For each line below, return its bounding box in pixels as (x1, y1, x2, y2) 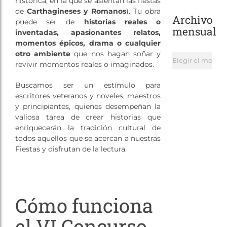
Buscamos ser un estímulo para (15, 81, 161, 90)
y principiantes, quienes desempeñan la (15, 102, 161, 111)
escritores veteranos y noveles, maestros (15, 91, 161, 101)
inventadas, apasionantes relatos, (15, 28, 161, 37)
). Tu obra (126, 7, 161, 16)
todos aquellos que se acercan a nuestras (15, 134, 161, 143)
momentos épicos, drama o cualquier (15, 39, 161, 48)
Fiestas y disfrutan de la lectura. (15, 144, 127, 154)
